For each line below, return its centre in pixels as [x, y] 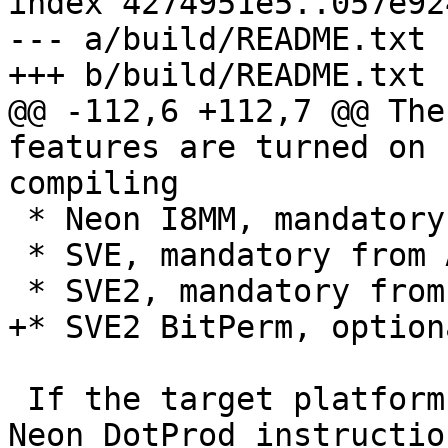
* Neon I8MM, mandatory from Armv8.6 [17, 219]
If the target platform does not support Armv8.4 [17, 399]
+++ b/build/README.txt [217, 75]
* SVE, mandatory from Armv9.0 [17, 255]
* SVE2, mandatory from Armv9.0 [17, 291]
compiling [93, 183]
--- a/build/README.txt [217, 39]
